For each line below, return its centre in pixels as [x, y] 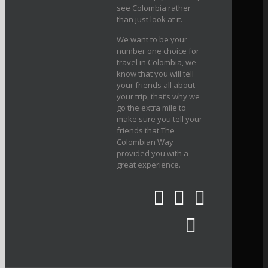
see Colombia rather [154, 8]
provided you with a [153, 153]
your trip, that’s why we [159, 96]
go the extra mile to [152, 108]
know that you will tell [156, 74]
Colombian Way [145, 142]
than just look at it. [150, 19]
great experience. [149, 165]
